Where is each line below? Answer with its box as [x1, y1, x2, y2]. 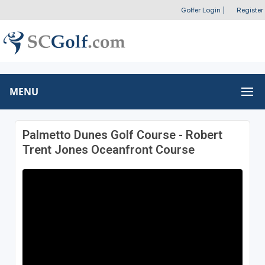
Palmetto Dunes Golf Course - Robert [22, 127, 222, 142]
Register [237, 6, 263, 14]
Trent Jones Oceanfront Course [22, 142, 195, 157]
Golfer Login [180, 6, 221, 14]
